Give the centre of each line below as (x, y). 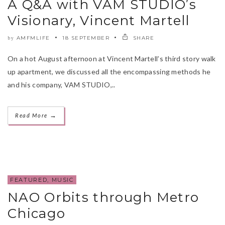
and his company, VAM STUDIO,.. (62, 84)
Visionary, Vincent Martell (99, 20)
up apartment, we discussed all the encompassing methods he (109, 71)
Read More (32, 115)
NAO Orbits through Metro (103, 197)
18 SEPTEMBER (86, 38)
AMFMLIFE (33, 38)
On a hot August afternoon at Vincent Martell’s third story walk (112, 58)
